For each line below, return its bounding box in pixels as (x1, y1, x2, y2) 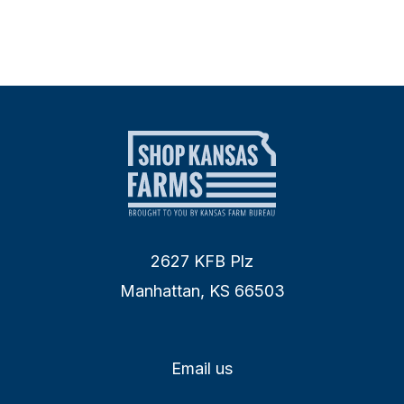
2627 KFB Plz (151, 252, 253, 271)
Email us (171, 359, 233, 379)
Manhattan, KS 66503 (119, 281, 285, 301)
